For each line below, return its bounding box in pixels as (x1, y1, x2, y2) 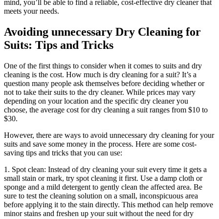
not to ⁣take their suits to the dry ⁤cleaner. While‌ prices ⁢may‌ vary (4, 88, 196, 97)
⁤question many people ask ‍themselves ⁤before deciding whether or (4, 79, 204, 88)
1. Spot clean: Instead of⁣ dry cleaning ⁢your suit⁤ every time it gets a (4, 165, 207, 174)
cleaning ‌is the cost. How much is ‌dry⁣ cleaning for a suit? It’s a (4, 70, 197, 79)
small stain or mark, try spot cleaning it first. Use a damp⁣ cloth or (4, 174, 202, 183)
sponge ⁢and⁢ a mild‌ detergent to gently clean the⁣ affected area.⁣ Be (4, 183, 202, 192)
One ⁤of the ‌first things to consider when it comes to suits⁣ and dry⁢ (4, 62, 202, 70)
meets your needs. (4, 7, 59, 16)
